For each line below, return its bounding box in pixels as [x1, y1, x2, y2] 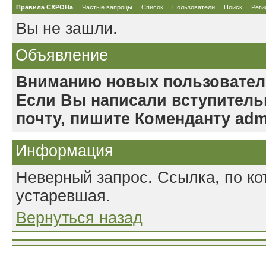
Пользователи [172, 4, 215, 11]
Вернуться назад [16, 209, 142, 227]
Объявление [15, 46, 108, 64]
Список [141, 4, 163, 11]
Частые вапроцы [82, 4, 132, 11]
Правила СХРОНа [16, 4, 73, 11]
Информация [15, 142, 113, 160]
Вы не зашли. [16, 20, 118, 37]
